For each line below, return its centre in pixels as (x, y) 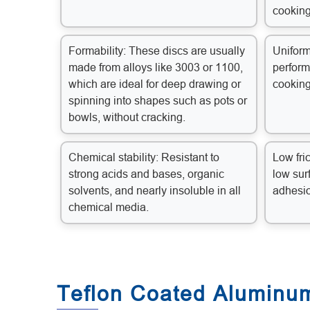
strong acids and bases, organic (146, 174)
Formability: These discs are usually (157, 51)
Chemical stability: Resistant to (144, 158)
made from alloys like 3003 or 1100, (156, 68)
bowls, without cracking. (127, 118)
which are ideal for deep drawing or (155, 84)
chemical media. (109, 208)
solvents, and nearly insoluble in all (155, 191)
